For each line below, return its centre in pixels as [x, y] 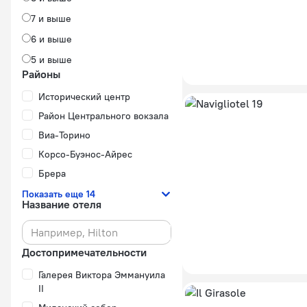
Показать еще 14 [59, 194]
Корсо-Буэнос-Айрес [85, 154]
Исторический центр [84, 97]
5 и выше [51, 60]
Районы [41, 74]
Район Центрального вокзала [103, 116]
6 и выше [51, 39]
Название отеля [62, 204]
